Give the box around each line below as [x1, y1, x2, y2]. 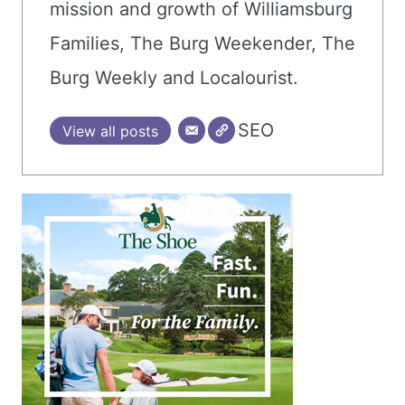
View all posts [62, 122, 158, 141]
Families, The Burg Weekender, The [50, 33, 355, 55]
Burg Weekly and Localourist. [50, 67, 298, 89]
